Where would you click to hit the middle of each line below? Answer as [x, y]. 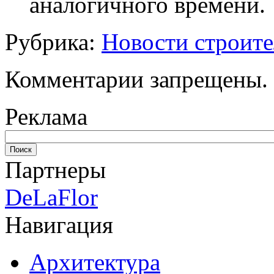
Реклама [46, 116]
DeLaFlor [51, 197]
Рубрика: [53, 42]
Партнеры [55, 169]
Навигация [59, 224]
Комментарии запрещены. [136, 79]
